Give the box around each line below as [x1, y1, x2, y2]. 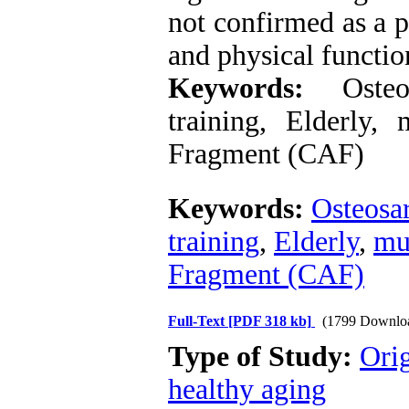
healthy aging [168, 373, 326, 405]
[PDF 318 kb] [228, 313, 311, 329]
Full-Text [168, 313, 228, 329]
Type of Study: [168, 341, 360, 372]
